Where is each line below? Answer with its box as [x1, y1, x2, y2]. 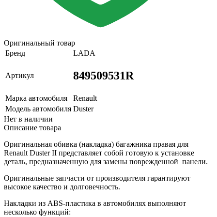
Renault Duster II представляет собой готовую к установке [4, 148, 194, 157]
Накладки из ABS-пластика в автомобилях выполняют [4, 199, 186, 207]
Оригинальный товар [4, 38, 75, 47]
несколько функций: [4, 207, 71, 216]
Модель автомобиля [5, 104, 71, 113]
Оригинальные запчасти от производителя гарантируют [4, 173, 190, 182]
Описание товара [4, 123, 61, 132]
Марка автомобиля [5, 93, 67, 102]
